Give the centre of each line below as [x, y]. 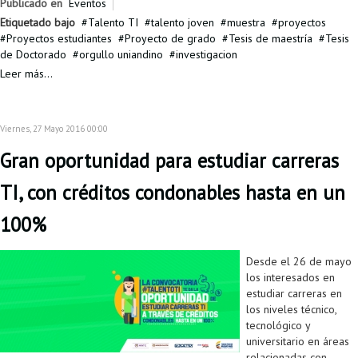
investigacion [207, 55]
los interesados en [290, 278]
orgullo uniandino [121, 55]
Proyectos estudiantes [59, 39]
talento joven [183, 23]
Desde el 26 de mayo [299, 262]
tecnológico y [278, 326]
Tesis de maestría [270, 39]
